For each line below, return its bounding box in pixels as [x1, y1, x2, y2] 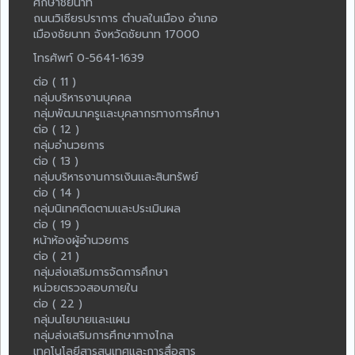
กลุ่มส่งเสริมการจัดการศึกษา [33, 264, 168, 281]
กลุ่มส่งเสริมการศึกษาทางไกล [33, 327, 174, 345]
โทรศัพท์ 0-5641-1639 [33, 50, 144, 67]
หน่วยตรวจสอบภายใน [33, 280, 138, 297]
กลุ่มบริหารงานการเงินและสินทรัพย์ [33, 169, 198, 186]
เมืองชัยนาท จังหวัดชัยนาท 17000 [33, 26, 200, 44]
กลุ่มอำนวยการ [33, 137, 105, 155]
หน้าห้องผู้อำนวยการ [33, 232, 129, 250]
